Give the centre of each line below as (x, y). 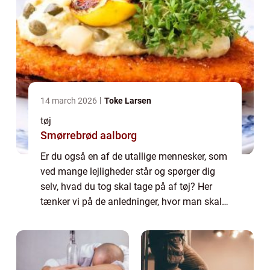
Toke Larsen (128, 101)
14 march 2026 (70, 101)
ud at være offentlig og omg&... (106, 217)
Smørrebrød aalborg (89, 136)
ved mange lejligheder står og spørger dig (128, 172)
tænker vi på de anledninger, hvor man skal (131, 202)
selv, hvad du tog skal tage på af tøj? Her (126, 187)
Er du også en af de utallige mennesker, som (134, 157)
